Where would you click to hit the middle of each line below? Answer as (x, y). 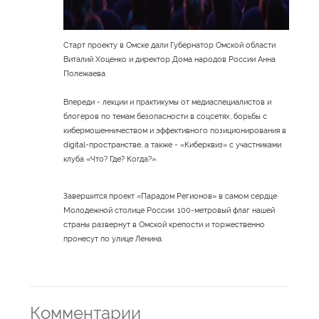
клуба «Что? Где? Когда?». (111, 159)
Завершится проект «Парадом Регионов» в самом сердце (171, 197)
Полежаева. (85, 74)
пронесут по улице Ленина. (114, 239)
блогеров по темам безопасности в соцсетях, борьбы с (166, 117)
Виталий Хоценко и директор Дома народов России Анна (170, 60)
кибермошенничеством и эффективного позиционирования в (175, 131)
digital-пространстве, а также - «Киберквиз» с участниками (173, 145)
